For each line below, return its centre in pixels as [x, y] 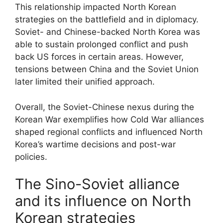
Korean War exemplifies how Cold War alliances [110, 119]
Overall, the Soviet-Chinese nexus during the [105, 107]
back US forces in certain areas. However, [99, 57]
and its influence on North [103, 201]
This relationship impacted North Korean [96, 7]
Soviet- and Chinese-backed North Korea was [108, 32]
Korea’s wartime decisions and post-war [95, 144]
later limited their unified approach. [85, 82]
